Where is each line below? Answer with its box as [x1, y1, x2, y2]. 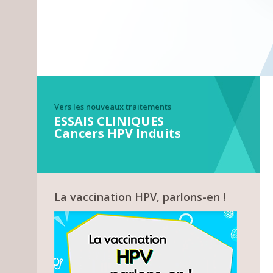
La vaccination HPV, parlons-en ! [54, 189, 226, 204]
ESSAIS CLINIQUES [54, 112, 165, 129]
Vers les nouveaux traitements [54, 101, 172, 112]
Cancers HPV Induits [54, 124, 182, 141]
